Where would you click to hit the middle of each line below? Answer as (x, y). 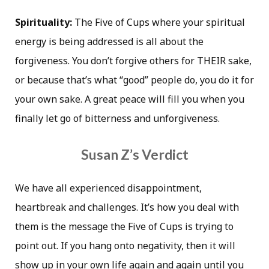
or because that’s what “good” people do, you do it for (134, 80)
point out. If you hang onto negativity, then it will (125, 246)
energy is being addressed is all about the (109, 41)
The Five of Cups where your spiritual (159, 22)
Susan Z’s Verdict (134, 155)
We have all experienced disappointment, (108, 188)
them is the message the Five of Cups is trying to (124, 227)
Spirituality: (44, 22)
